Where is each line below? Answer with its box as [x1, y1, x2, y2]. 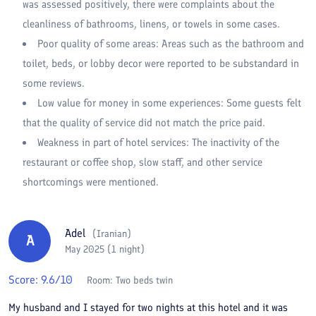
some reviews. [23, 76, 85, 90]
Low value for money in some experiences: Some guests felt [37, 96, 301, 109]
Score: [8, 272, 41, 286]
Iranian [97, 228, 127, 240]
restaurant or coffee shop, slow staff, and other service [23, 155, 262, 169]
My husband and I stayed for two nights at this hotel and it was [8, 300, 288, 314]
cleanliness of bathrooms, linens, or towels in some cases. [23, 17, 280, 30]
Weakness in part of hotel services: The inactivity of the [37, 135, 279, 149]
